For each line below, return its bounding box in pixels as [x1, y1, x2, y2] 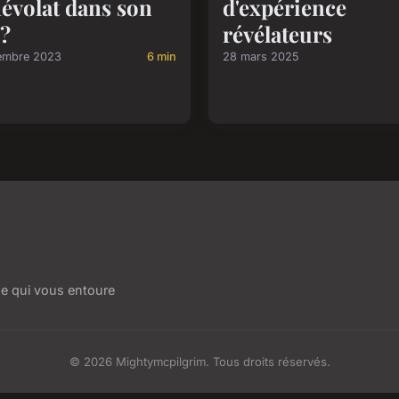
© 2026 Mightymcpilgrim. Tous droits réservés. [69, 354, 330, 369]
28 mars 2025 [223, 49, 299, 63]
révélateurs [223, 19, 332, 48]
